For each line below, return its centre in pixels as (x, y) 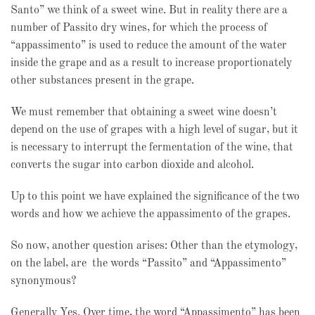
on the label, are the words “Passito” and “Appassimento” (148, 264)
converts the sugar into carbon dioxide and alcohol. (132, 165)
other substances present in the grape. (102, 81)
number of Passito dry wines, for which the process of (139, 28)
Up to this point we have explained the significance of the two (155, 197)
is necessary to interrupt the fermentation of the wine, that (152, 148)
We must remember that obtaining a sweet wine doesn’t (144, 112)
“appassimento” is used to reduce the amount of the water (149, 46)
